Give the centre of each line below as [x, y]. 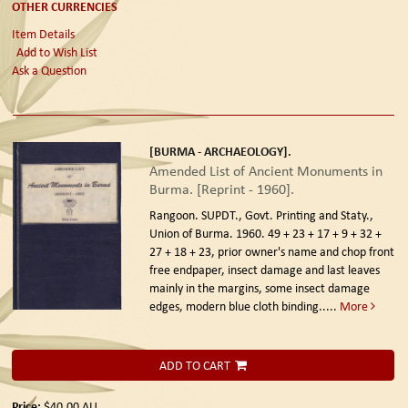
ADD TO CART [195, 365]
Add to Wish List [57, 51]
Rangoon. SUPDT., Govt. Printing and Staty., [261, 214]
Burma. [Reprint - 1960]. [221, 189]
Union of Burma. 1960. [208, 233]
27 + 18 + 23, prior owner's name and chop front [271, 251]
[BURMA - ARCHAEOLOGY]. [220, 150]
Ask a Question [49, 70]
